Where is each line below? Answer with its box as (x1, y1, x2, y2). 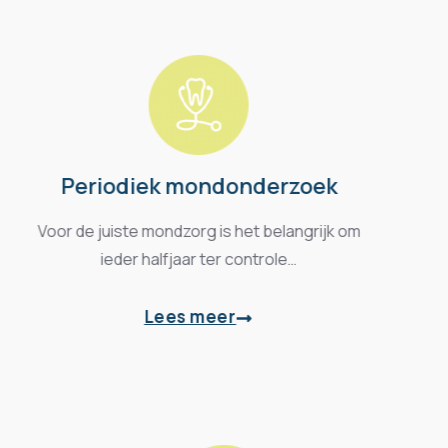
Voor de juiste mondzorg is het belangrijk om (62, 219, 386, 242)
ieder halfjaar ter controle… (126, 247, 322, 270)
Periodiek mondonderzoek (85, 170, 363, 201)
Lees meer (169, 304, 262, 328)
